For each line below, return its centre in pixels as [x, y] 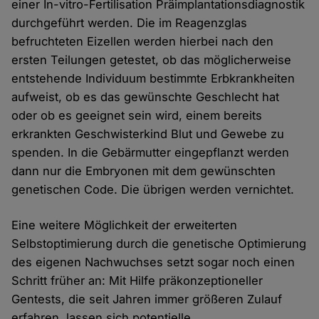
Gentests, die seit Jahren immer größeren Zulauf [147, 299]
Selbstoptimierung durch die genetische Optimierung [159, 244]
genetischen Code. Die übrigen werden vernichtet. [153, 190]
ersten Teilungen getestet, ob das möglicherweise [152, 60]
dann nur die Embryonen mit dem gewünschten [144, 171]
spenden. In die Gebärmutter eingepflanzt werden [151, 153]
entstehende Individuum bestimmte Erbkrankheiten [153, 79]
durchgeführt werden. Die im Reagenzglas [130, 23]
